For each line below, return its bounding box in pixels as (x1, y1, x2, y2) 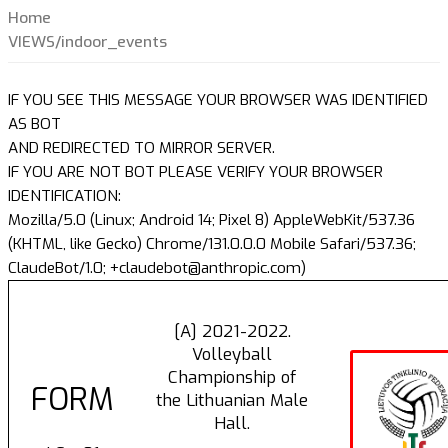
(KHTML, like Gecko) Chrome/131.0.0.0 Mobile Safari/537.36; (8, 234, 416, 255)
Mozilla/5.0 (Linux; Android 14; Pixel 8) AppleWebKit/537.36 (8, 210, 415, 231)
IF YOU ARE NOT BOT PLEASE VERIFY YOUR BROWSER (8, 162, 383, 183)
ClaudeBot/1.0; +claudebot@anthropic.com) (8, 258, 306, 279)
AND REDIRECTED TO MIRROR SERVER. (8, 138, 275, 159)
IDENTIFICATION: (8, 186, 121, 207)
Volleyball (192, 343, 272, 366)
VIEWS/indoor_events (8, 32, 167, 53)
